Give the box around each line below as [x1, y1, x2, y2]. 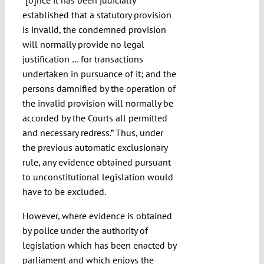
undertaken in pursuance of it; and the [22, 68, 176, 80]
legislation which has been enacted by [22, 239, 176, 252]
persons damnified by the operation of [22, 82, 176, 95]
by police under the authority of [22, 225, 148, 237]
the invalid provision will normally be [22, 97, 173, 110]
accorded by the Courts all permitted [22, 112, 167, 124]
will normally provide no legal [22, 38, 144, 51]
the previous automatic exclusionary [22, 141, 167, 154]
